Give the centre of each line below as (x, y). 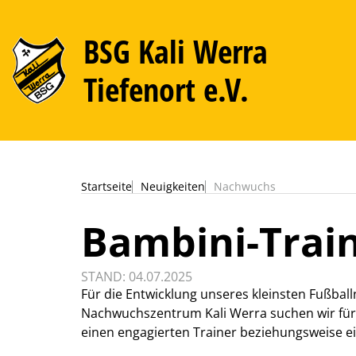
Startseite (106, 187)
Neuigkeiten (173, 187)
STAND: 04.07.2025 (137, 277)
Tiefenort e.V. (166, 89)
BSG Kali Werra (176, 51)
